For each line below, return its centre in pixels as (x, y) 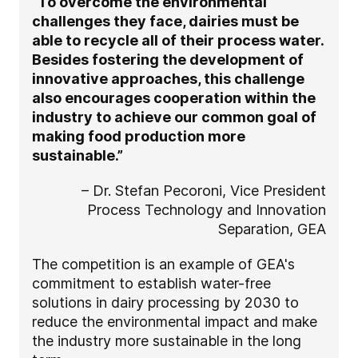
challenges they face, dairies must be (165, 22)
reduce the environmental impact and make (175, 322)
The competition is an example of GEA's (163, 265)
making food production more (139, 137)
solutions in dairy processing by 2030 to (165, 303)
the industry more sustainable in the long (167, 341)
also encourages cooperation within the (174, 98)
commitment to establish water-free (151, 284)
